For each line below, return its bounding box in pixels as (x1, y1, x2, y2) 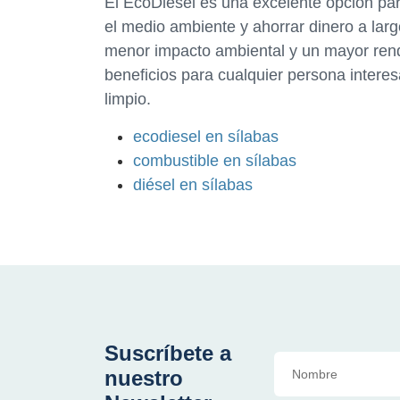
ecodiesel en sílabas (133, 127, 279, 146)
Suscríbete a (104, 340, 231, 365)
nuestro (104, 365, 183, 390)
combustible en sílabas (133, 151, 296, 170)
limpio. (104, 89, 151, 108)
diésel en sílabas (133, 175, 253, 194)
